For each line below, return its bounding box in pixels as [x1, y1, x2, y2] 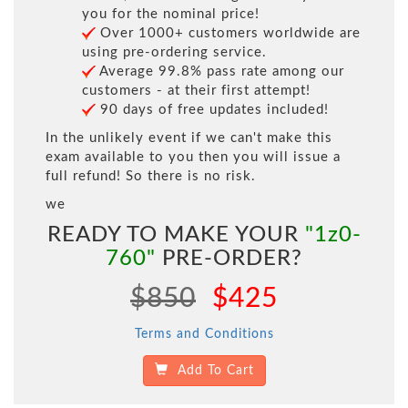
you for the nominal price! [82, 7, 260, 22]
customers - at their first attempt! [82, 84, 311, 98]
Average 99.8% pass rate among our [96, 65, 344, 79]
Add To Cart [168, 364, 254, 378]
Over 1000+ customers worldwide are [96, 26, 361, 41]
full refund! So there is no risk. [46, 169, 256, 184]
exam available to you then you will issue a [46, 150, 341, 165]
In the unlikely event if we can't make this [46, 131, 332, 146]
